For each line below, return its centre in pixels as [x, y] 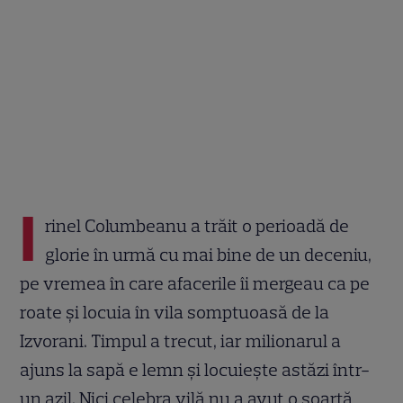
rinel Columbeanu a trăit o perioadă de [197, 225]
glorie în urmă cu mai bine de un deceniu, [209, 254]
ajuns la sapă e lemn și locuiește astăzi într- [195, 369]
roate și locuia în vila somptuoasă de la [175, 312]
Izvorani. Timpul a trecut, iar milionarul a [181, 340]
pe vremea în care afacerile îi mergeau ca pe [195, 283]
